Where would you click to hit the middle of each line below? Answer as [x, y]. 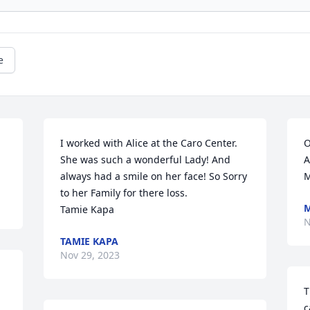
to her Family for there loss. [124, 193]
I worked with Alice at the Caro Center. [149, 143]
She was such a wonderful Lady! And [146, 159]
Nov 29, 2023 [90, 255]
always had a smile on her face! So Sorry [154, 176]
